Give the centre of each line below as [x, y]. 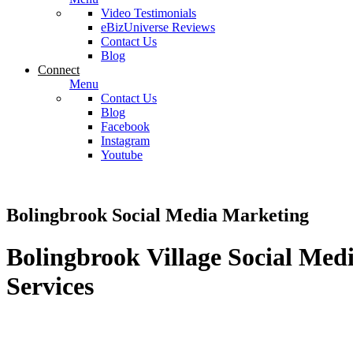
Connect [59, 70]
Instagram [125, 141]
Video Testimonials [149, 13]
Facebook [125, 126]
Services [50, 286]
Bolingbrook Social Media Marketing [158, 215]
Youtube [122, 155]
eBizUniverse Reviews [158, 27]
